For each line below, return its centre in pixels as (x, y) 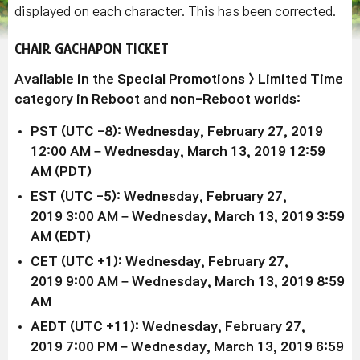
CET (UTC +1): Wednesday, (119, 261)
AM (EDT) (61, 236)
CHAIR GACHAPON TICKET (92, 49)
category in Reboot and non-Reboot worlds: (157, 99)
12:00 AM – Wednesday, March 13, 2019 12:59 (178, 151)
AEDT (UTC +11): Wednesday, (128, 326)
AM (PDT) (61, 171)
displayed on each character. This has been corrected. (175, 11)
